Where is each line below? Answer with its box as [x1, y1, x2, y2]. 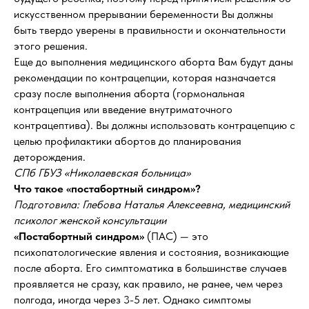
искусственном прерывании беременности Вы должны [14, 8, 273, 21]
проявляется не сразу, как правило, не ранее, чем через [14, 277, 283, 290]
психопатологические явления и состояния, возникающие [14, 246, 289, 259]
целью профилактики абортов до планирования [14, 134, 241, 148]
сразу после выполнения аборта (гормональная [14, 87, 245, 100]
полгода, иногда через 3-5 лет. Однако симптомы [14, 293, 251, 306]
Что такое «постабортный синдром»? [14, 182, 201, 195]
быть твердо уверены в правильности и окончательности [14, 23, 286, 37]
